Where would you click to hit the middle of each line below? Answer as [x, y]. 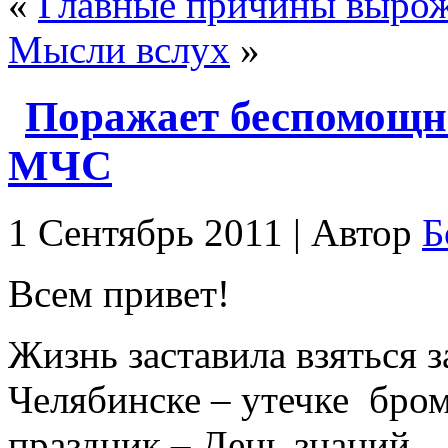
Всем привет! [119, 294]
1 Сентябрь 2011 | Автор [215, 233]
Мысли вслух [119, 50]
